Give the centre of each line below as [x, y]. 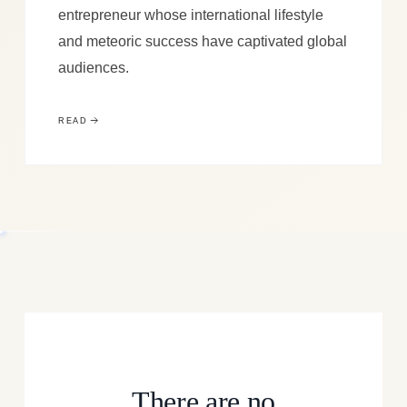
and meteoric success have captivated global [202, 40]
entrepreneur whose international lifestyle [190, 14]
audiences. [93, 67]
